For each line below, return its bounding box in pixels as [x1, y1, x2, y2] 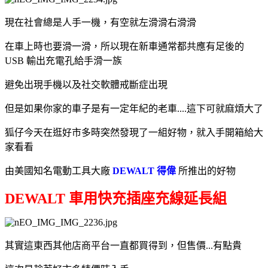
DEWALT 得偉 [112, 165, 178, 176]
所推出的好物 [178, 165, 236, 176]
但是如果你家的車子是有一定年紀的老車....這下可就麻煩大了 [5, 103, 263, 114]
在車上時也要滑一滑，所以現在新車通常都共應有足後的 [5, 41, 244, 51]
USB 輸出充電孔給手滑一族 [5, 55, 122, 66]
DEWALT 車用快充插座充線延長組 [5, 190, 227, 206]
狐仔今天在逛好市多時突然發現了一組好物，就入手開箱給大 [5, 127, 263, 138]
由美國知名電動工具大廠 [5, 165, 112, 176]
